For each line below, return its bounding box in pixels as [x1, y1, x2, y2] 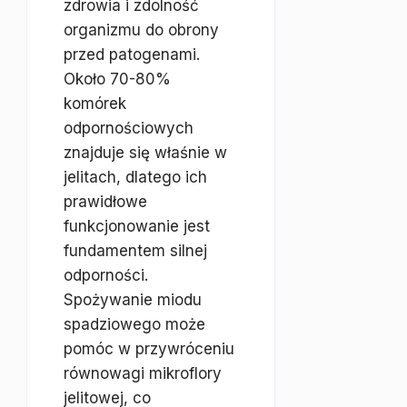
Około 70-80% [64, 70, 171, 88]
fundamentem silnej [64, 242, 207, 260]
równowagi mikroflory [64, 364, 222, 382]
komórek [64, 94, 126, 113]
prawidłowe [64, 193, 147, 211]
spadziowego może [64, 315, 205, 333]
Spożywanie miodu [64, 291, 202, 309]
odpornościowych [64, 119, 194, 137]
